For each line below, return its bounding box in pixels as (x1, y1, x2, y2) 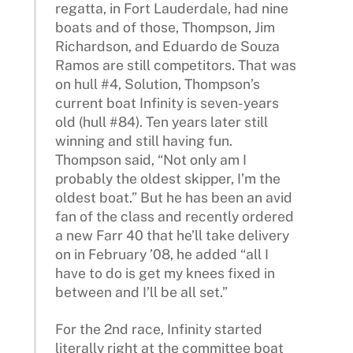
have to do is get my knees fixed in (55, 265, 276, 282)
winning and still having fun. (55, 132, 233, 150)
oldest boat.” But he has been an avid (55, 189, 293, 206)
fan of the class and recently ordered (55, 208, 295, 225)
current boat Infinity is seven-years (55, 95, 280, 112)
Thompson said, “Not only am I (55, 151, 247, 169)
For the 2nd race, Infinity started (55, 321, 263, 338)
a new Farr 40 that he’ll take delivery (55, 227, 290, 244)
